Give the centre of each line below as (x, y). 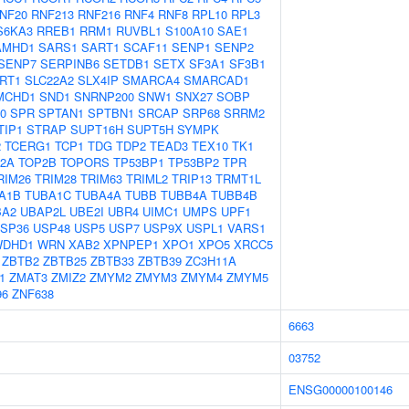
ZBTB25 (65, 261)
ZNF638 (33, 294)
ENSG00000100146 (341, 389)
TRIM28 (56, 178)
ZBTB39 (160, 261)
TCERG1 (28, 146)
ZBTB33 (112, 261)
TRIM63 (101, 178)
